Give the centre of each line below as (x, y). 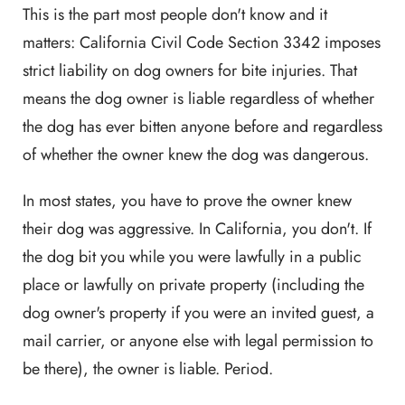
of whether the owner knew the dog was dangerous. (196, 155)
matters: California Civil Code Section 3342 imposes (202, 42)
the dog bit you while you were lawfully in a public (192, 257)
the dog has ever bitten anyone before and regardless (202, 127)
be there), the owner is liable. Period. (148, 369)
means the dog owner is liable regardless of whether (198, 99)
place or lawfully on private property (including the (193, 285)
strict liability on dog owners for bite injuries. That (190, 71)
